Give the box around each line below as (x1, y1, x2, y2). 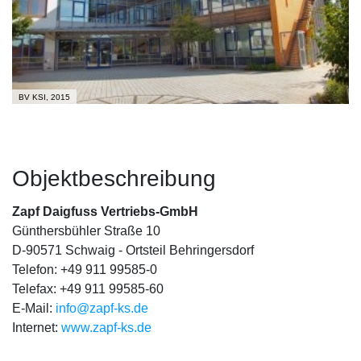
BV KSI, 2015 (19, 93, 70, 102)
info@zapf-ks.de (56, 301, 148, 316)
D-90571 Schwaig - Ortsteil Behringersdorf (12, 243, 254, 258)
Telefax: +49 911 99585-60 (12, 282, 164, 297)
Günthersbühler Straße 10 (12, 224, 160, 239)
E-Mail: (12, 301, 56, 316)
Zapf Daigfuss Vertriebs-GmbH (12, 205, 198, 219)
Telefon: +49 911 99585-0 (12, 263, 157, 277)
